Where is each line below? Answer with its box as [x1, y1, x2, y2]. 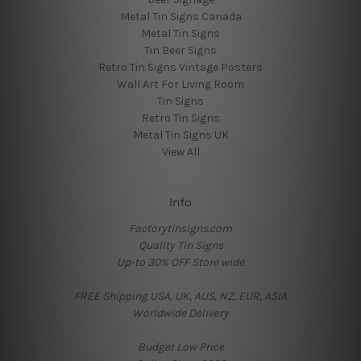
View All [161, 145, 200, 160]
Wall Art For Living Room [117, 77, 244, 92]
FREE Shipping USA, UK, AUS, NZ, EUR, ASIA [74, 289, 287, 304]
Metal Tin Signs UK [132, 128, 229, 143]
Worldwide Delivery [132, 306, 229, 321]
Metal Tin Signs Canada [119, 10, 242, 24]
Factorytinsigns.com [129, 222, 232, 236]
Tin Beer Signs [144, 44, 217, 58]
